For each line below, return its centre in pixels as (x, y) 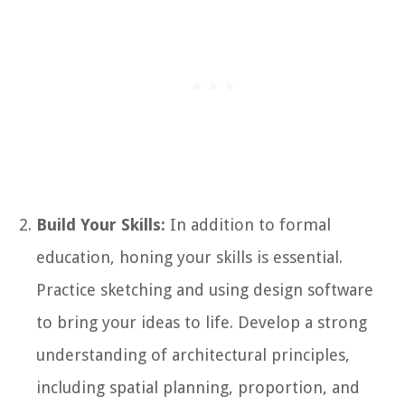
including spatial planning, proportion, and (198, 387)
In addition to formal (248, 224)
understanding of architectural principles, (193, 354)
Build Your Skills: (101, 224)
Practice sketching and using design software (205, 289)
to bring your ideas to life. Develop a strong (202, 322)
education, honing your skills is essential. (189, 257)
